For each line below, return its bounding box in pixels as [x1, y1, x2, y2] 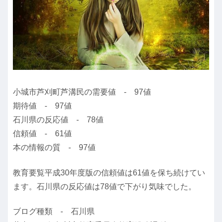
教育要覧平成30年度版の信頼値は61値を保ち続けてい [13, 168, 205, 177]
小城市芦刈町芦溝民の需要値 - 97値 [13, 88, 151, 97]
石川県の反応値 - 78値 [13, 115, 104, 124]
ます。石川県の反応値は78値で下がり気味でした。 [13, 182, 196, 191]
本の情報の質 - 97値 [13, 143, 96, 152]
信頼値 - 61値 [13, 129, 72, 138]
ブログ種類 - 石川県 [13, 207, 95, 216]
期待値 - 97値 [13, 102, 72, 111]
